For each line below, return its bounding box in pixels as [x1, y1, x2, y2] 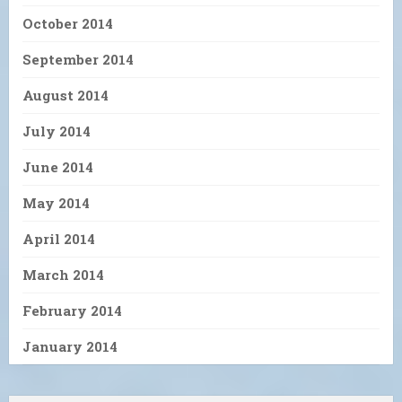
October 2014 [22, 13, 113, 32]
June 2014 [22, 157, 93, 176]
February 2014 [22, 301, 122, 319]
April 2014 [22, 229, 95, 248]
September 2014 [22, 49, 134, 68]
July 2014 [22, 121, 91, 140]
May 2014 [22, 193, 90, 212]
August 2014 [22, 85, 109, 104]
